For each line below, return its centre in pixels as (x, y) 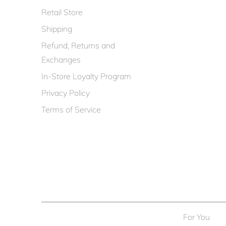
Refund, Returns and (78, 45)
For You (196, 217)
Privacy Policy (66, 93)
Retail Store (62, 12)
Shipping (57, 29)
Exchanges (61, 59)
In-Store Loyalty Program (86, 76)
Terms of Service (71, 109)
